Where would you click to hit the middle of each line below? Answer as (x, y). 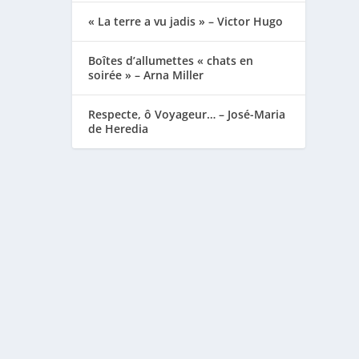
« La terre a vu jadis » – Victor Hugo (186, 21)
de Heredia (119, 128)
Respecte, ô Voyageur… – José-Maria (187, 114)
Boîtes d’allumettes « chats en (171, 60)
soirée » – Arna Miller (146, 75)
